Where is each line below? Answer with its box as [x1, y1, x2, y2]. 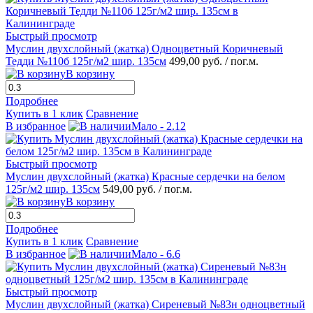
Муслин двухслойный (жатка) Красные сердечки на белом [6, 170, 285, 182]
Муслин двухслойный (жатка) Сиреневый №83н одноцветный [6, 298, 305, 310]
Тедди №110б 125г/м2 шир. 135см [6, 54, 166, 67]
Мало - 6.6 [131, 247, 180, 260]
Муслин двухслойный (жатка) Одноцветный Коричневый [6, 42, 283, 54]
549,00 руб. [103, 182, 159, 195]
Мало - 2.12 [131, 119, 186, 132]
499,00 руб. [169, 54, 225, 67]
